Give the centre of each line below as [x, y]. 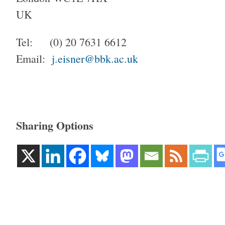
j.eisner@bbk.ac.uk [95, 59]
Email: [34, 59]
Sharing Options [55, 126]
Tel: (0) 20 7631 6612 [71, 42]
